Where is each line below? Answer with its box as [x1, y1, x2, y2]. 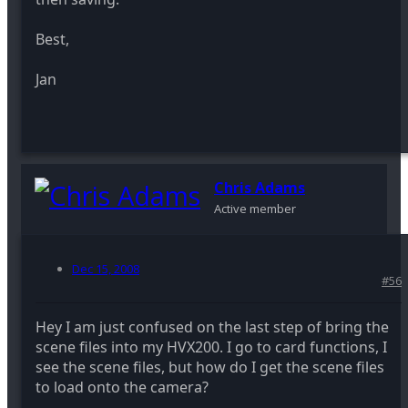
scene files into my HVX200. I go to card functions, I [36, 336, 387, 357]
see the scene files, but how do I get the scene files [36, 356, 384, 377]
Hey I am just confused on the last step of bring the [36, 316, 389, 337]
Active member [214, 199, 296, 217]
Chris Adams [214, 177, 305, 198]
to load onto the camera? [36, 376, 209, 397]
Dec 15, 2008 [72, 260, 139, 277]
